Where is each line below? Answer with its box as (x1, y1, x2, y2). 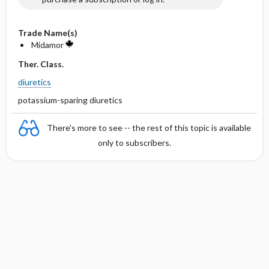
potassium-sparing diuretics (17, 95, 122, 105)
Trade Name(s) (17, 28, 77, 38)
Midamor (31, 40, 65, 50)
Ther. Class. (17, 59, 64, 69)
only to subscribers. (98, 138, 171, 148)
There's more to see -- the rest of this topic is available (47, 122, 251, 133)
